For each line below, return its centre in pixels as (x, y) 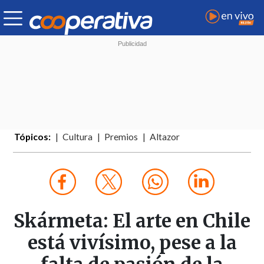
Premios (121, 137)
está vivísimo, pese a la (132, 243)
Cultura (78, 137)
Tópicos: (33, 137)
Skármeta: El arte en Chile (132, 221)
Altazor (165, 137)
